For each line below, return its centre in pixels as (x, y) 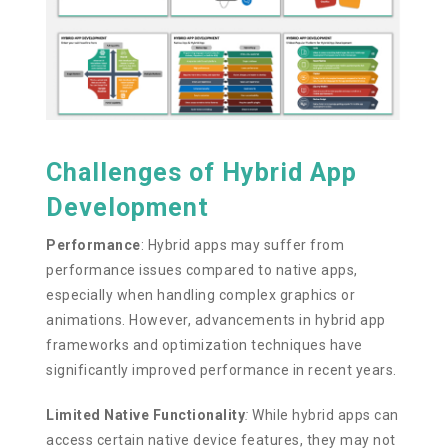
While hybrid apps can (323, 414)
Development (128, 207)
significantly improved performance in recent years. (221, 369)
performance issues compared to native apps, (202, 269)
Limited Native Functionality (146, 414)
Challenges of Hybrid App (202, 172)
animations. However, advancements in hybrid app (216, 319)
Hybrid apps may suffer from (244, 244)
